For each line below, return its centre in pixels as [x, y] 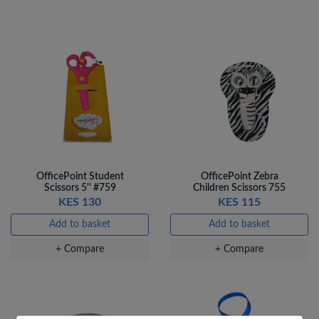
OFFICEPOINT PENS [131, 272]
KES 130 [80, 203]
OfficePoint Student [80, 177]
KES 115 [239, 203]
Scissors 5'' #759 [80, 188]
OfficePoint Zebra [239, 177]
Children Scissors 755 [239, 188]
